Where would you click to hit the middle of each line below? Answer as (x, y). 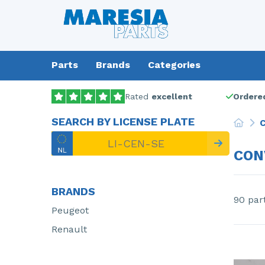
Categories (174, 65)
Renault (69, 229)
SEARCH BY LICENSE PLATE (123, 122)
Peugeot (70, 210)
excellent (172, 96)
